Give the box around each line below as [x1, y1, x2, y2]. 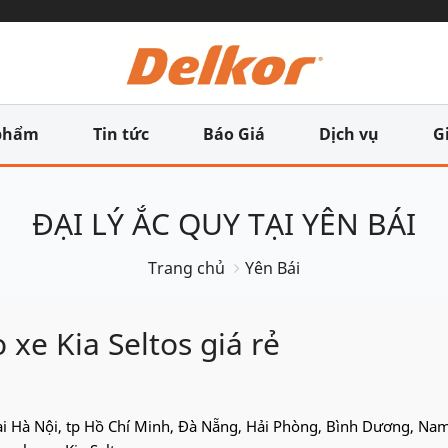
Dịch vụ [319, 123, 379, 146]
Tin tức [93, 123, 149, 146]
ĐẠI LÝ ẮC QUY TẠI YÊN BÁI [32, 203, 416, 245]
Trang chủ [148, 257, 225, 280]
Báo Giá [203, 123, 265, 146]
